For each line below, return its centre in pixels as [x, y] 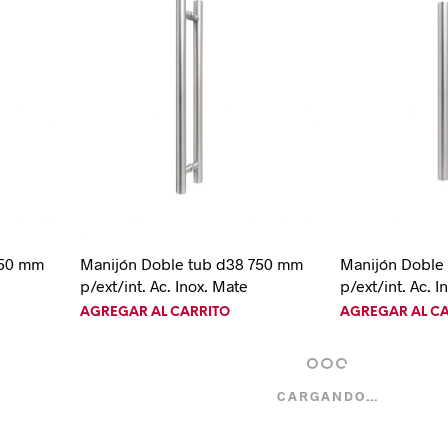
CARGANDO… [327, 396]
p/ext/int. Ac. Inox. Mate [163, 286]
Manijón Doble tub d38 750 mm [191, 264]
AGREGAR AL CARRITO [154, 313]
